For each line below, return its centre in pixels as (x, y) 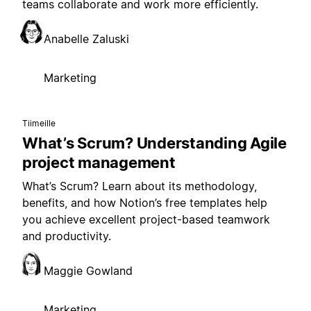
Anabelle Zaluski (86, 39)
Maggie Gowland (88, 271)
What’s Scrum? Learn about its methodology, (140, 186)
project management (99, 163)
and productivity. (67, 236)
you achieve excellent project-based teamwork (146, 220)
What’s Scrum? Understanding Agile (154, 143)
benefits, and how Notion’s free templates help (145, 203)
